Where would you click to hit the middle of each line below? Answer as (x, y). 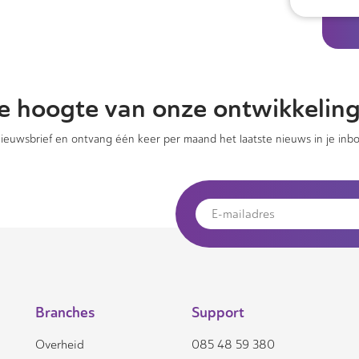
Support (218, 313)
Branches (65, 313)
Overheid (60, 345)
